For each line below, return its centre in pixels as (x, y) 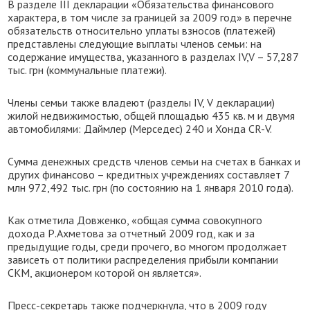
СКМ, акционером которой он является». (105, 273)
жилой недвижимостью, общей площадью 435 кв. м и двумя (152, 116)
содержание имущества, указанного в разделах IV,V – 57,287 (153, 57)
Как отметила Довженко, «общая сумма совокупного (135, 220)
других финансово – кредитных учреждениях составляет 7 (149, 174)
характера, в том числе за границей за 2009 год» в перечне (150, 17)
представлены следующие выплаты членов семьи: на (135, 44)
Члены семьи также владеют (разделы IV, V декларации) (142, 102)
